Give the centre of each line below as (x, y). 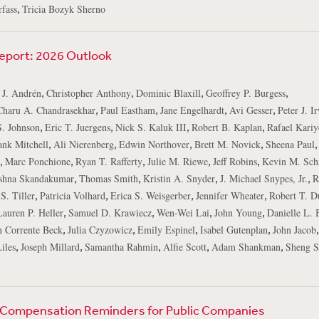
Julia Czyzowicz (100, 230)
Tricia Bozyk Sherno (63, 9)
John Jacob (294, 230)
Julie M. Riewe (177, 161)
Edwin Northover (154, 144)
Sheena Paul (290, 144)
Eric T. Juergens (77, 127)
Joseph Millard (50, 247)
